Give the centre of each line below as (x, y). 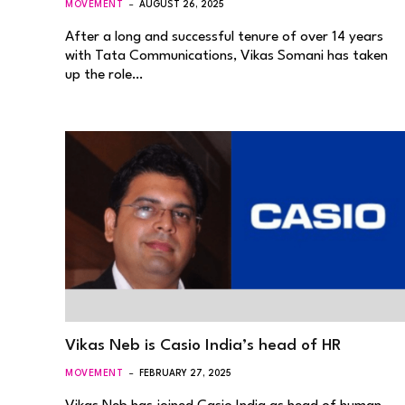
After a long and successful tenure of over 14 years (224, 37)
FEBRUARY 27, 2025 (186, 373)
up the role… (104, 75)
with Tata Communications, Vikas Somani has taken (226, 56)
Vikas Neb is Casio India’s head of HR (203, 346)
